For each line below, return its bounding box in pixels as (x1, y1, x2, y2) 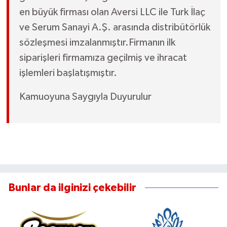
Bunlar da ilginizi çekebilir (9, 182, 136, 193)
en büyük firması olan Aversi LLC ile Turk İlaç (19, 7, 205, 17)
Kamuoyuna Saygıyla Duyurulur (19, 91, 152, 102)
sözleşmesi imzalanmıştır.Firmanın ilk (19, 37, 175, 48)
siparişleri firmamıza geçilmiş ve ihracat (19, 52, 187, 63)
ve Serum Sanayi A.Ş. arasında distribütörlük (19, 22, 210, 32)
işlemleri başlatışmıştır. (19, 67, 117, 78)
